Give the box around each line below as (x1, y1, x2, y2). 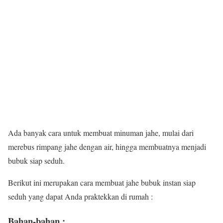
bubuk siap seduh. (8, 155, 65, 166)
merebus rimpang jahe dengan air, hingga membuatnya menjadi (8, 141, 206, 152)
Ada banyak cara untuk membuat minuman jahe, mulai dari (8, 127, 194, 138)
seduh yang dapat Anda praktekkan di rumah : (8, 191, 153, 202)
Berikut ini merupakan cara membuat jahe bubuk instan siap (8, 177, 196, 188)
